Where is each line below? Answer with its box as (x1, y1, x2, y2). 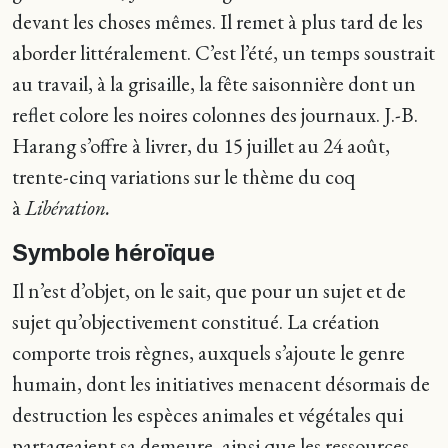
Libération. (25, 194, 110, 221)
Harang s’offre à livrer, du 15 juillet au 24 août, (12, 132, 390, 159)
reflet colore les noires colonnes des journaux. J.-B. (12, 101, 418, 128)
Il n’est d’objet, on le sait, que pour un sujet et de (12, 277, 406, 304)
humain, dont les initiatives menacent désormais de (12, 370, 430, 397)
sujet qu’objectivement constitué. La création (12, 308, 380, 335)
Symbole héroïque (12, 240, 215, 266)
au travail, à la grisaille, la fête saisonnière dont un (12, 70, 416, 97)
